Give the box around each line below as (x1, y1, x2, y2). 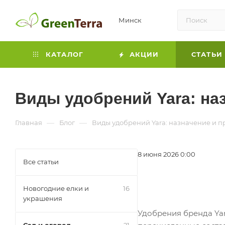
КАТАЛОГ (43, 50, 84, 58)
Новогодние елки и (23, 184, 89, 192)
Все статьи (23, 158, 59, 166)
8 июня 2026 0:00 (138, 150, 195, 158)
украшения (23, 194, 62, 202)
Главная (15, 119, 42, 127)
